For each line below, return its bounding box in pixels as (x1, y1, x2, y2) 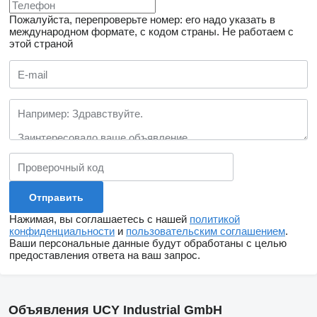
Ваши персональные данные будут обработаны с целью (9, 237, 287, 249)
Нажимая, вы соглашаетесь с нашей (9, 213, 190, 225)
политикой (190, 213, 240, 225)
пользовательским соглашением (126, 225, 285, 237)
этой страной (9, 38, 73, 50)
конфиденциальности (9, 225, 115, 237)
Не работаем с (222, 25, 294, 38)
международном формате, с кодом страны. (9, 25, 219, 38)
